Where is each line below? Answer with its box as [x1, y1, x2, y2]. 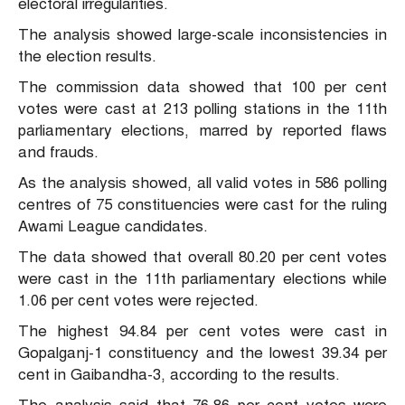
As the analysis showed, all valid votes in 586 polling [18, 174, 387, 193]
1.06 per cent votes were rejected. [18, 291, 259, 311]
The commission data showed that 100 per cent [18, 78, 387, 98]
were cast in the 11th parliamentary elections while [18, 269, 387, 289]
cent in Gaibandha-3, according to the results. [18, 365, 340, 385]
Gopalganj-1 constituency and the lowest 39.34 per [18, 344, 387, 363]
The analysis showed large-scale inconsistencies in [18, 25, 387, 45]
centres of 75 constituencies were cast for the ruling [18, 195, 387, 215]
